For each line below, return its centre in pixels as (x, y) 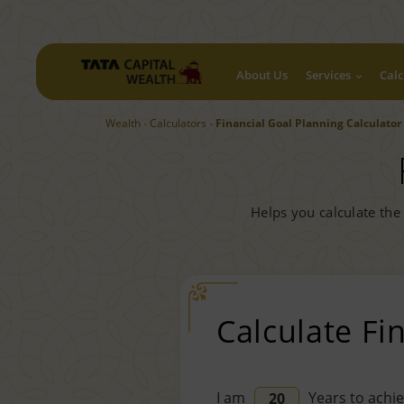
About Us (262, 74)
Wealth (123, 124)
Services (328, 74)
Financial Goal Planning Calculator (308, 124)
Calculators (178, 124)
